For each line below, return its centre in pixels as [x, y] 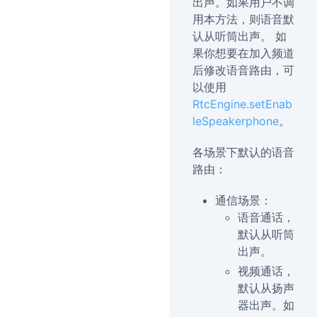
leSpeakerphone [236, 121]
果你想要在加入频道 [243, 53]
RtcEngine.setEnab [242, 104]
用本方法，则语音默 [243, 19]
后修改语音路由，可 [243, 70]
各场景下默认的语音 [243, 152]
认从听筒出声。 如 [240, 36]
